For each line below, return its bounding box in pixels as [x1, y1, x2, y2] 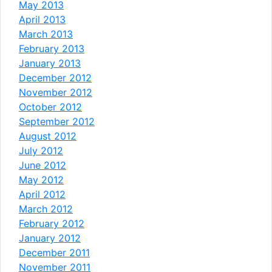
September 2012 [19, 115, 95, 127]
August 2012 [19, 129, 76, 142]
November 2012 [19, 86, 92, 98]
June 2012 [19, 158, 66, 171]
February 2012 [19, 217, 84, 229]
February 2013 [19, 42, 84, 55]
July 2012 [19, 144, 63, 157]
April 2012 [19, 188, 66, 200]
